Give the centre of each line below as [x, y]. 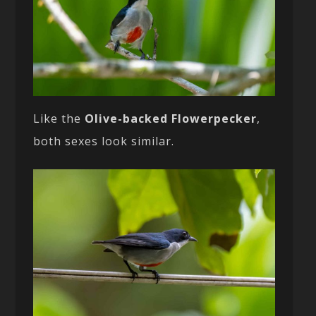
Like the [59, 119]
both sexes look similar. [104, 141]
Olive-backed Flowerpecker [171, 119]
